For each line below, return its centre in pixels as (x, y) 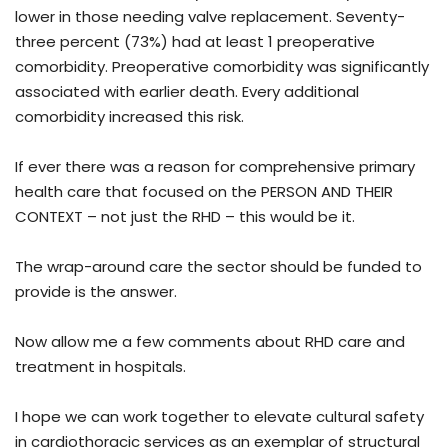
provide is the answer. (96, 292)
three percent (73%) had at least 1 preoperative (195, 42)
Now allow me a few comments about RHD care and (210, 342)
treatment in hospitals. (100, 367)
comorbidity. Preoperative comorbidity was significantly (222, 67)
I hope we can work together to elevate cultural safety (219, 417)
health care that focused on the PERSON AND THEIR (204, 192)
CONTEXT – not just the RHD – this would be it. (185, 217)
